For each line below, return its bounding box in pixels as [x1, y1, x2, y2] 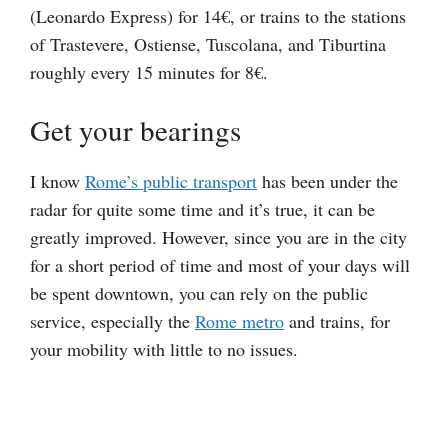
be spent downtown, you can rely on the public [30, 281, 368, 306]
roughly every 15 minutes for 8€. [30, 60, 268, 85]
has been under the [257, 169, 398, 194]
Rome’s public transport [85, 169, 257, 194]
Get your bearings [30, 110, 241, 150]
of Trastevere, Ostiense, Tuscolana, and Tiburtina [30, 32, 386, 57]
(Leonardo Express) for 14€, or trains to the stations [30, 4, 406, 29]
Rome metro [195, 309, 284, 334]
